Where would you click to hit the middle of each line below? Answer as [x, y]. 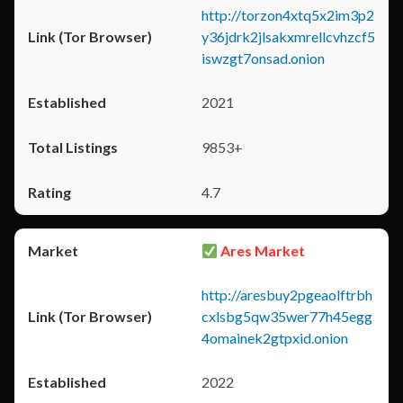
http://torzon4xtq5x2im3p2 [288, 15]
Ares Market [262, 251]
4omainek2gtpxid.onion [275, 338]
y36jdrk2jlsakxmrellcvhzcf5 [288, 36]
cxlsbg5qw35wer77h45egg [287, 316]
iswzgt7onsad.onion [263, 58]
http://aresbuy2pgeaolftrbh [287, 295]
